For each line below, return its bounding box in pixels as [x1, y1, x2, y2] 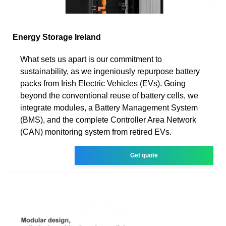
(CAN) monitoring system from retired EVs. [20, 127, 172, 136]
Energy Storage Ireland [13, 32, 101, 41]
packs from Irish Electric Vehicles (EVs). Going [20, 79, 186, 88]
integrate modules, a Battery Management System [20, 103, 198, 112]
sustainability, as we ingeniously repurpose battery [20, 67, 200, 76]
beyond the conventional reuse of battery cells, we [20, 91, 198, 100]
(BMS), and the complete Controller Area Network [20, 115, 196, 124]
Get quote [130, 151, 158, 159]
